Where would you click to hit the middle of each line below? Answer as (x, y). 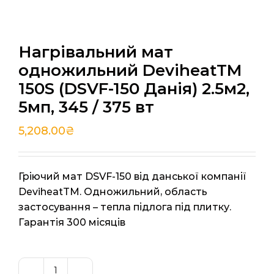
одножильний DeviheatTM (130, 71)
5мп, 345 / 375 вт (86, 107)
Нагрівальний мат (96, 52)
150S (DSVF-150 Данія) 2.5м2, (134, 89)
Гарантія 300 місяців (72, 223)
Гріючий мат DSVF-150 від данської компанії (132, 177)
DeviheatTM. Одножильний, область (113, 192)
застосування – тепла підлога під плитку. (125, 207)
